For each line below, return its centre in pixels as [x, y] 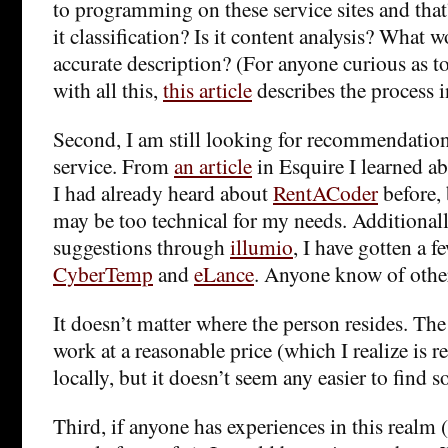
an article [213, 165]
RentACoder [325, 192]
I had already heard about [163, 192]
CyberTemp [103, 273]
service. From [113, 165]
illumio [261, 246]
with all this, [108, 89]
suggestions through [141, 246]
